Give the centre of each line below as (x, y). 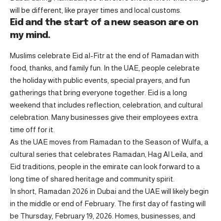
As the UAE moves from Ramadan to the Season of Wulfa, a (109, 142)
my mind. (30, 36)
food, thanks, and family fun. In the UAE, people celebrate (105, 68)
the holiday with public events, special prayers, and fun (100, 80)
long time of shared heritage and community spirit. (92, 179)
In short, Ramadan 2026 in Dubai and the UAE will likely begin (109, 191)
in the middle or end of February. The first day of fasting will (108, 204)
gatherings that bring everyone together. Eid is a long (98, 93)
